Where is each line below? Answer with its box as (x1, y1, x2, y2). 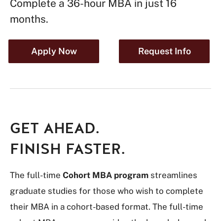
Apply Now (31, 46, 77, 56)
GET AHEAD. (10, 118, 100, 139)
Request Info (138, 46, 191, 56)
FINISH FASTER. (10, 139, 125, 159)
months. (10, 13, 48, 25)
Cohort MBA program (63, 170, 148, 180)
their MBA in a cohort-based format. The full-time (10, 202, 203, 212)
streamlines (148, 170, 197, 180)
